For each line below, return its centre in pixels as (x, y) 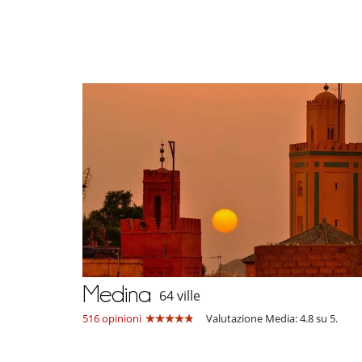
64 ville (180, 296)
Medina (117, 294)
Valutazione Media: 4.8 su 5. (272, 318)
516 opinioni (112, 318)
